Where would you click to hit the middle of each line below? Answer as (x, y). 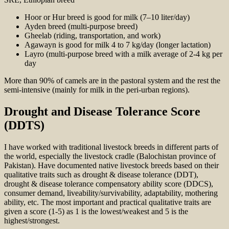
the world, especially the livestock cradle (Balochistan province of (110, 156)
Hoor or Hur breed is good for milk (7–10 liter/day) (107, 17)
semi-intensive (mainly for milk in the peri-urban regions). (97, 89)
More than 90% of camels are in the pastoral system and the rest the (112, 80)
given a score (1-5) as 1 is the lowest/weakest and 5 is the (96, 211)
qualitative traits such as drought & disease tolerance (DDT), (101, 174)
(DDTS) (24, 125)
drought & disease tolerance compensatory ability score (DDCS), (109, 184)
